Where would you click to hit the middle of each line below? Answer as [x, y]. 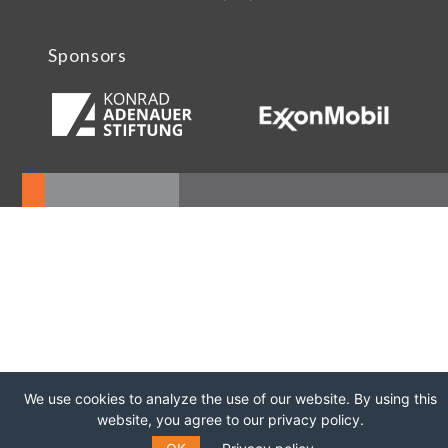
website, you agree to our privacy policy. [230, 419]
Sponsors [88, 54]
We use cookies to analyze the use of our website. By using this [230, 398]
